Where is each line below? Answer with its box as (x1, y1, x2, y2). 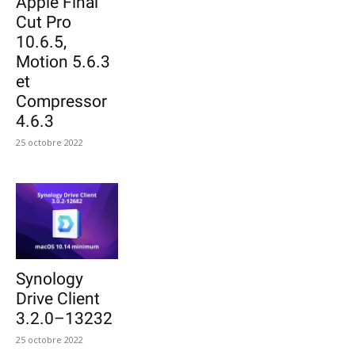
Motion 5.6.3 (16, 52, 110, 71)
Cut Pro (16, 12, 71, 32)
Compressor (16, 91, 107, 111)
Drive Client (16, 289, 100, 309)
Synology (16, 269, 83, 289)
